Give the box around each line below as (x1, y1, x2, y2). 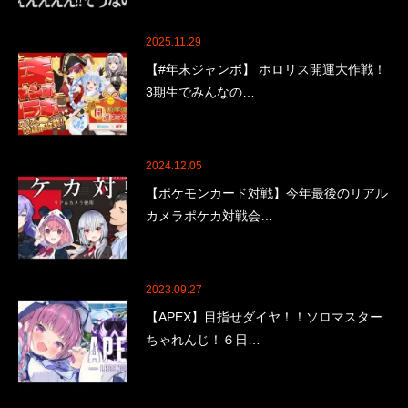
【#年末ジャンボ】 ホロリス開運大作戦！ (146, 62, 386, 77)
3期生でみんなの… (146, 85, 255, 100)
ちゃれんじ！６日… (146, 332, 260, 348)
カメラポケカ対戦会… (146, 209, 273, 224)
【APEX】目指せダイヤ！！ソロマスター (146, 310, 382, 325)
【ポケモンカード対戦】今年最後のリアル (146, 186, 388, 201)
